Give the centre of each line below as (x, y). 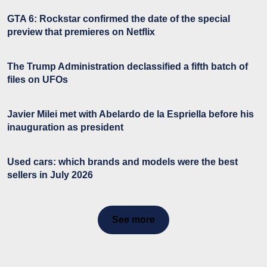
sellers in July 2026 (50, 175)
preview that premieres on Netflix (81, 32)
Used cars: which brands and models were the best (122, 162)
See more (133, 219)
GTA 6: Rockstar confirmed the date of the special (119, 18)
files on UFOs (38, 79)
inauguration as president (65, 127)
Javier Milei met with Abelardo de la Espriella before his (131, 114)
